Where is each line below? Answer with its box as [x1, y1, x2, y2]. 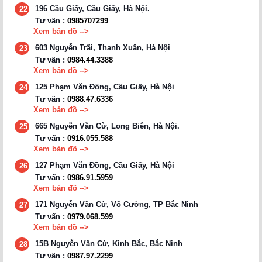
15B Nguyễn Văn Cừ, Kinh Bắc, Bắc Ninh [35, 239, 182, 248]
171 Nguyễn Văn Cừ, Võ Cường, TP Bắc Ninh [35, 199, 198, 209]
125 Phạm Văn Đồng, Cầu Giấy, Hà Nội [35, 82, 174, 91]
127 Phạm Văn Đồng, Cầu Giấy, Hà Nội [35, 160, 174, 170]
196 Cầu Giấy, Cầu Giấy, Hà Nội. [35, 4, 150, 13]
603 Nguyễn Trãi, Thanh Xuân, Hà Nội [35, 43, 170, 52]
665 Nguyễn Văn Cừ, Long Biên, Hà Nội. [35, 121, 180, 130]
